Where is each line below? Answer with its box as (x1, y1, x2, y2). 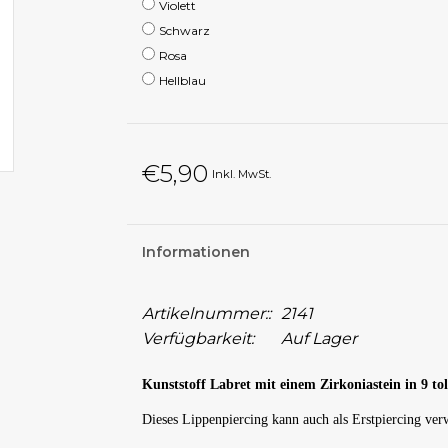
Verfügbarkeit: (141, 329, 254, 348)
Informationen (141, 243, 250, 261)
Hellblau (158, 73, 206, 88)
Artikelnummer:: (141, 304, 271, 323)
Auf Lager (280, 329, 357, 348)
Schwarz (158, 23, 210, 38)
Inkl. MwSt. (211, 166, 271, 181)
